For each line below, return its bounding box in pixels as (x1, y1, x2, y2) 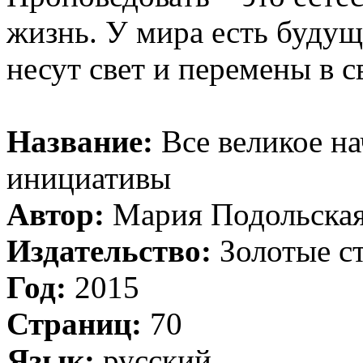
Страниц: (6, 306, 142, 341)
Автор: (6, 197, 105, 232)
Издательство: (6, 233, 211, 268)
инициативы (6, 160, 171, 195)
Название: (6, 124, 153, 159)
